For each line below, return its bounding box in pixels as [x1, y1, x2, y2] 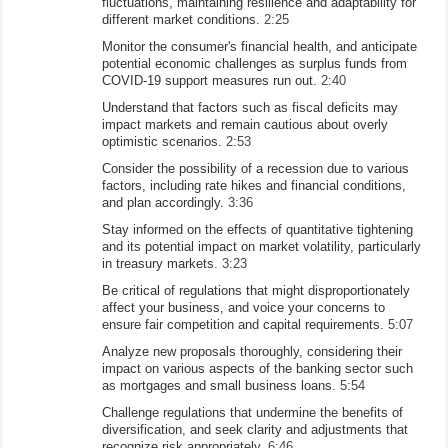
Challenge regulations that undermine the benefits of [102, 404, 404, 420]
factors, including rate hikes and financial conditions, [102, 177, 407, 193]
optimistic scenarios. [102, 133, 227, 149]
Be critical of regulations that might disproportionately [102, 282, 411, 298]
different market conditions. [102, 11, 265, 27]
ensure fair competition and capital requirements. [102, 316, 389, 332]
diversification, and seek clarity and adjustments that [102, 421, 409, 437]
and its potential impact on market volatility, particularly [102, 238, 422, 254]
